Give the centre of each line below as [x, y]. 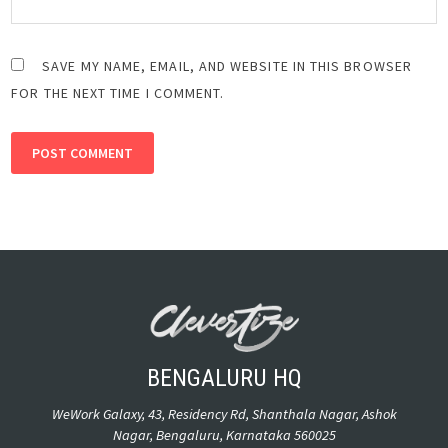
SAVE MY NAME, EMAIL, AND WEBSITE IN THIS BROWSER [227, 65]
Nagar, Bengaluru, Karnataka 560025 [224, 435]
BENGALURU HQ [224, 378]
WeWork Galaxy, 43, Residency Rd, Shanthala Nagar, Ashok [224, 414]
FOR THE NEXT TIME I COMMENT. [118, 92]
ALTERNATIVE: [56, 219]
